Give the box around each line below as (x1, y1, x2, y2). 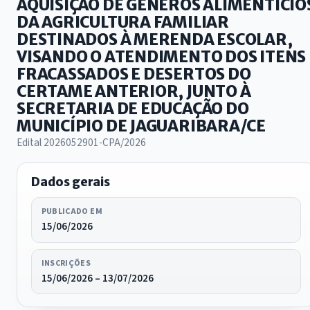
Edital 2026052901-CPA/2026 (17, 135, 146, 151)
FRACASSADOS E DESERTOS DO (17, 64, 251, 84)
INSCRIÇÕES (41, 257, 91, 269)
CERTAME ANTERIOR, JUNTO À (17, 82, 251, 102)
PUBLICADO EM (41, 205, 102, 217)
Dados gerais (31, 174, 110, 190)
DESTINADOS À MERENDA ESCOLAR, (17, 30, 293, 50)
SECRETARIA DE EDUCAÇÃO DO (17, 99, 249, 119)
